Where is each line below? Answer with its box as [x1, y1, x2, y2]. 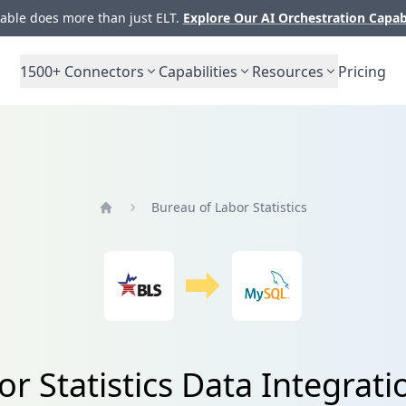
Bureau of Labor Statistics [150, 198, 307, 216]
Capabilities [159, 61, 237, 82]
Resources [252, 61, 324, 82]
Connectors [61, 61, 144, 82]
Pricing [338, 61, 386, 82]
